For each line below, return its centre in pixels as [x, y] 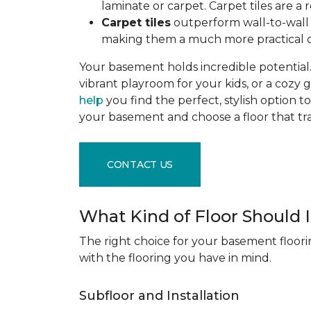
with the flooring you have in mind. [178, 258]
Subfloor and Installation [161, 296]
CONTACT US [140, 164]
